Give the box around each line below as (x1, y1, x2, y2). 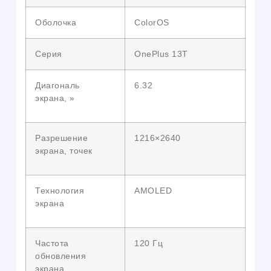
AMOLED (134, 186, 172, 196)
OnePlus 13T (134, 49, 188, 59)
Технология (35, 186, 84, 196)
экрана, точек (35, 146, 93, 156)
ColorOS (134, 18, 169, 28)
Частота (35, 238, 69, 249)
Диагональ (35, 80, 80, 91)
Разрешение (35, 133, 88, 143)
